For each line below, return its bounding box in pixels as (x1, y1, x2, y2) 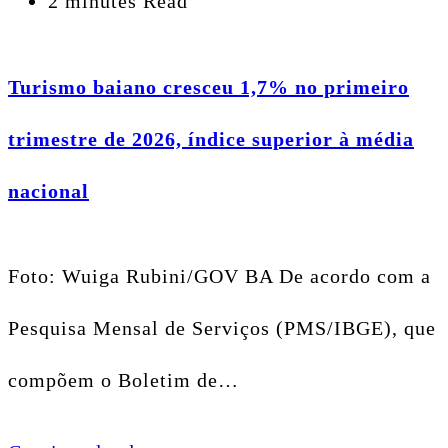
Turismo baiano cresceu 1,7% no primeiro (8, 75, 409, 98)
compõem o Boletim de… (8, 369, 239, 392)
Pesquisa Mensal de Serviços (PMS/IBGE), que (8, 317, 436, 340)
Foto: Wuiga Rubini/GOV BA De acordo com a (8, 265, 431, 288)
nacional (8, 179, 89, 202)
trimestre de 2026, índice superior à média (8, 127, 414, 150)
